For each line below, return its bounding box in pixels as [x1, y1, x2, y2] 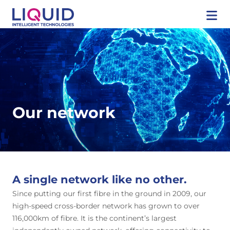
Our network [12, 103, 116, 122]
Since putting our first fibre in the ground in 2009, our [12, 189, 206, 198]
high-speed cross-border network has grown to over [12, 201, 200, 210]
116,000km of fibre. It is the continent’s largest [12, 214, 177, 223]
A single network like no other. [12, 173, 187, 186]
